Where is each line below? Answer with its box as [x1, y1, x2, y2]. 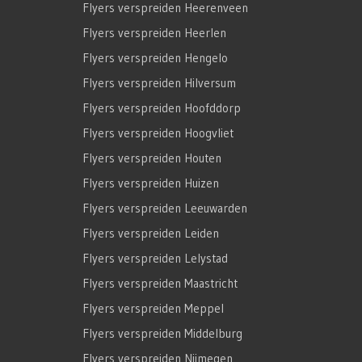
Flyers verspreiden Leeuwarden [82, 200, 247, 217]
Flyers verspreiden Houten [82, 150, 221, 166]
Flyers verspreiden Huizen [82, 175, 219, 192]
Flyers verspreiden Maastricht [82, 276, 238, 292]
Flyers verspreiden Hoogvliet [82, 125, 234, 141]
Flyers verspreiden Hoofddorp [82, 100, 241, 116]
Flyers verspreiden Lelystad [82, 250, 228, 267]
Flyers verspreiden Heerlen [82, 25, 226, 41]
